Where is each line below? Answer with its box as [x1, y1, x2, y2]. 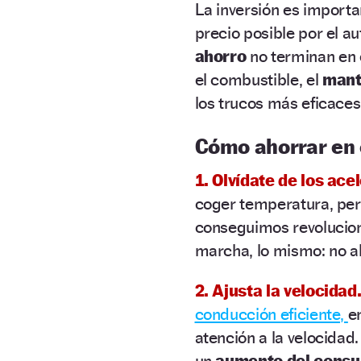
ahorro [194, 45, 247, 66]
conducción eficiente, [194, 303, 348, 324]
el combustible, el [194, 68, 322, 89]
